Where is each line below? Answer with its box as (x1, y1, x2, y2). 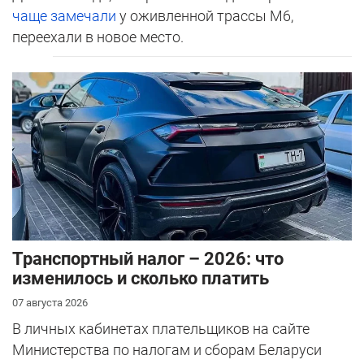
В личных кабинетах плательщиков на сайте (12, 320, 310, 338)
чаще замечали (12, 6, 119, 24)
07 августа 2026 (12, 297, 88, 310)
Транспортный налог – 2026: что (12, 249, 284, 270)
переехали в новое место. (12, 28, 184, 45)
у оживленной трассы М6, (119, 6, 293, 24)
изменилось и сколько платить (12, 268, 269, 289)
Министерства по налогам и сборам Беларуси (12, 341, 322, 359)
